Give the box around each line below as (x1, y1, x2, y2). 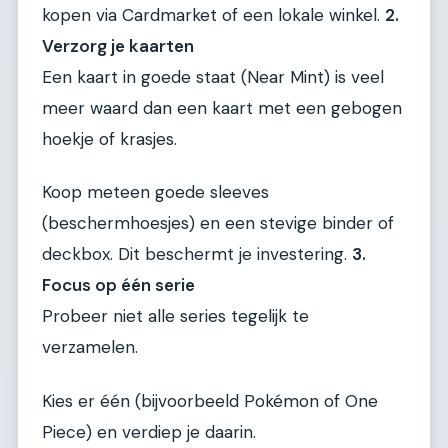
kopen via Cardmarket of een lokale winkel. (42, 3, 385, 26)
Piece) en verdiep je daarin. (42, 420, 256, 443)
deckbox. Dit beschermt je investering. (42, 243, 352, 266)
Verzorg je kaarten (42, 34, 194, 57)
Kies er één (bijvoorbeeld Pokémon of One (42, 389, 378, 412)
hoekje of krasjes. (42, 127, 177, 150)
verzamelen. (42, 336, 138, 359)
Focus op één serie (42, 274, 195, 297)
